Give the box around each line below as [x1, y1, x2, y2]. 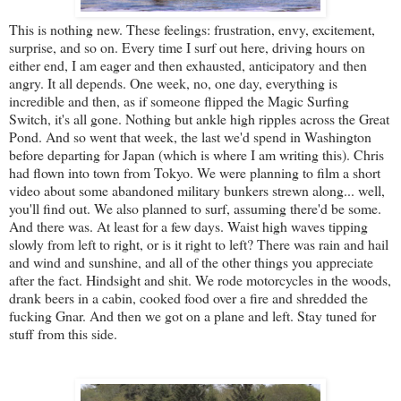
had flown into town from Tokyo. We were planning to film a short [9, 162, 380, 182]
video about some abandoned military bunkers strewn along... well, [9, 180, 385, 200]
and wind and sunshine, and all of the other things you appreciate [9, 252, 373, 271]
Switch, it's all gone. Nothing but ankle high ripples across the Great [9, 108, 389, 128]
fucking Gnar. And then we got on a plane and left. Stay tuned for [9, 305, 376, 325]
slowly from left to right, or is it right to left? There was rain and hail [9, 234, 388, 253]
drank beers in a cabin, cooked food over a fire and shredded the [9, 287, 368, 307]
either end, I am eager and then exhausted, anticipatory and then [9, 55, 367, 74]
